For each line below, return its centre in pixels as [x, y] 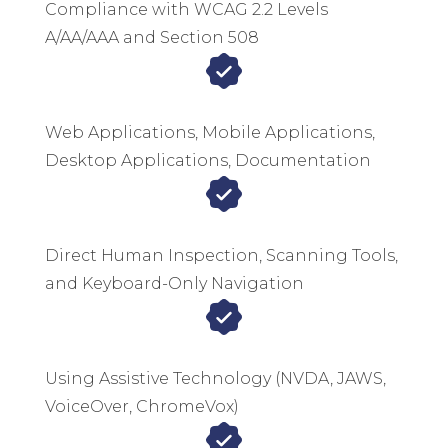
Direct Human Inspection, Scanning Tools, [221, 256]
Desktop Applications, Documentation [208, 161]
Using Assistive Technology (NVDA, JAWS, [215, 379]
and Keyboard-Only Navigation [174, 284]
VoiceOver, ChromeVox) [142, 407]
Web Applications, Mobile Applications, [210, 133]
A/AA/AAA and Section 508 [152, 38]
